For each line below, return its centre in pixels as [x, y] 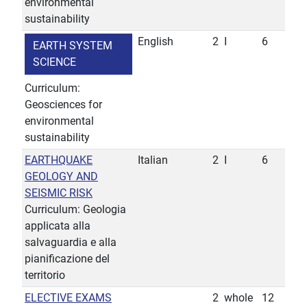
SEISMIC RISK [59, 193]
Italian [153, 160]
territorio [45, 275]
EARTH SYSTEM [73, 46]
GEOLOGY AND [61, 177]
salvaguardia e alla [71, 243]
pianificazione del [67, 259]
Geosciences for [63, 105]
